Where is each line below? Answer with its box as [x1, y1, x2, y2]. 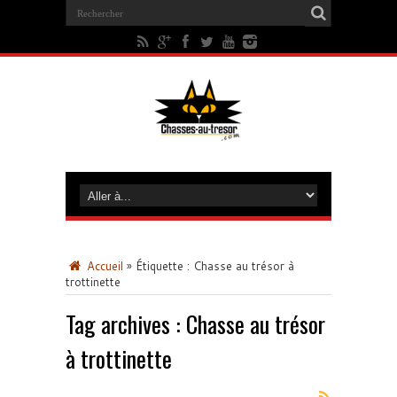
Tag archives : [66, 307, 186, 341]
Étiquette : [136, 258, 193, 274]
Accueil [83, 258, 123, 274]
